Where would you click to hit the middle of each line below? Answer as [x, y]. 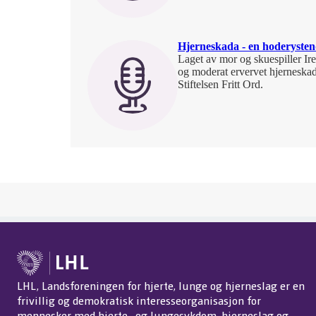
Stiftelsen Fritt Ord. [220, 84]
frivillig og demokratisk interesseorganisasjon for [139, 300]
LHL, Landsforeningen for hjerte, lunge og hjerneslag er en [161, 285]
